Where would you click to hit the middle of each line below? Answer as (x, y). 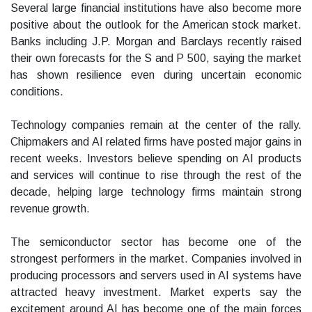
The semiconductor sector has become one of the (156, 242)
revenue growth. (50, 209)
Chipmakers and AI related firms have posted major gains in (156, 142)
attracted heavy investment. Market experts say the (156, 292)
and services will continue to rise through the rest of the (156, 175)
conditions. (37, 92)
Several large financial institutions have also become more (156, 8)
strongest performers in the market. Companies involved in (156, 259)
